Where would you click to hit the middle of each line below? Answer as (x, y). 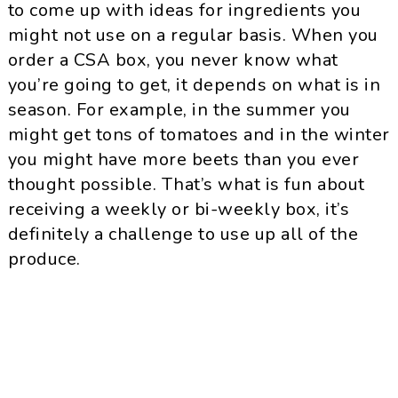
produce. (44, 259)
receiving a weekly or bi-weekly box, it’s (179, 209)
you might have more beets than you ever (183, 159)
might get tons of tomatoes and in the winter (199, 135)
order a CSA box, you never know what (173, 60)
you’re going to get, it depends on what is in (194, 85)
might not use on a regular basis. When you (193, 35)
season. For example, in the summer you (179, 110)
